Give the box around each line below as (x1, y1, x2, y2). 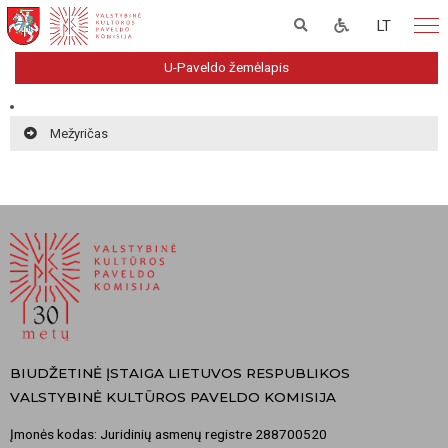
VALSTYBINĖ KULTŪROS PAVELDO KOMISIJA (10, 388, 336, 405)
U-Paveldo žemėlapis (164, 59, 289, 75)
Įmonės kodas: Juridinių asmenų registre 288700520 (10, 426, 327, 443)
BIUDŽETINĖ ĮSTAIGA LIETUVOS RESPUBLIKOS (10, 364, 350, 381)
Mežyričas (50, 126, 109, 141)
